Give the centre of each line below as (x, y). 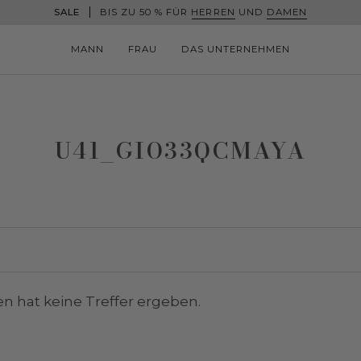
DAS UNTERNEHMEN (236, 49)
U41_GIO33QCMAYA (180, 150)
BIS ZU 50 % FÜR (142, 12)
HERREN (213, 12)
